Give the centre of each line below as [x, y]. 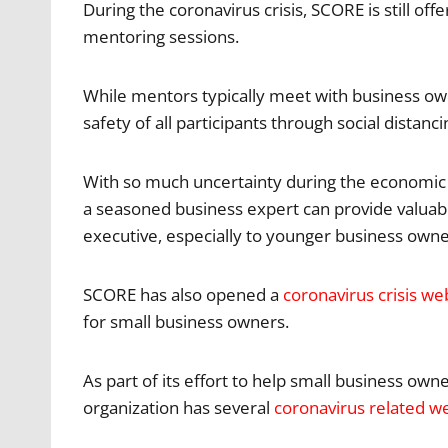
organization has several [178, 407]
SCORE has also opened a [183, 294]
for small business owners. [186, 321]
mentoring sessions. [161, 36]
